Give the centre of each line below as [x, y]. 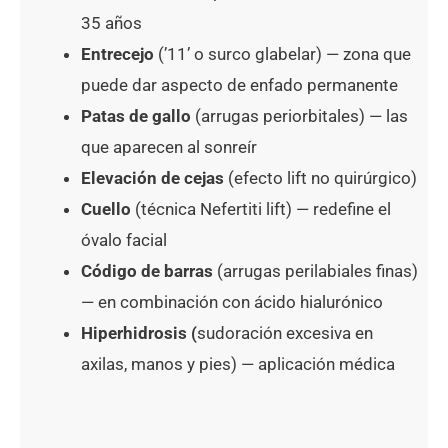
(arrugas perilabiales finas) [317, 271]
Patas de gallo [136, 116]
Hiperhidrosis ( [139, 333]
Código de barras [149, 271]
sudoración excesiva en [285, 333]
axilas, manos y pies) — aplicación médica [238, 364]
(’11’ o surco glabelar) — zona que [284, 54]
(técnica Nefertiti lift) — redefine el [261, 209]
